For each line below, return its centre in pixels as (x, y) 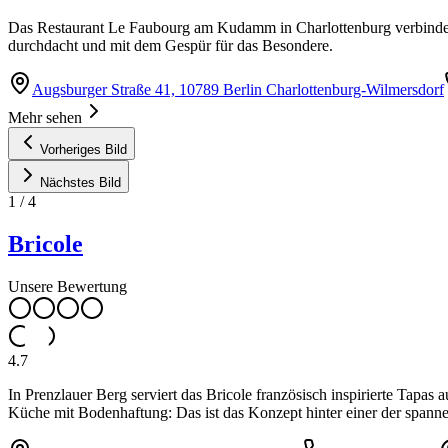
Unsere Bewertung (67, 286)
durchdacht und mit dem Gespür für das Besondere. (170, 45)
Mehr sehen (45, 117)
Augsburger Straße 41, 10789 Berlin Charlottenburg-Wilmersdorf (238, 89)
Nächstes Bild (80, 182)
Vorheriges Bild (83, 149)
